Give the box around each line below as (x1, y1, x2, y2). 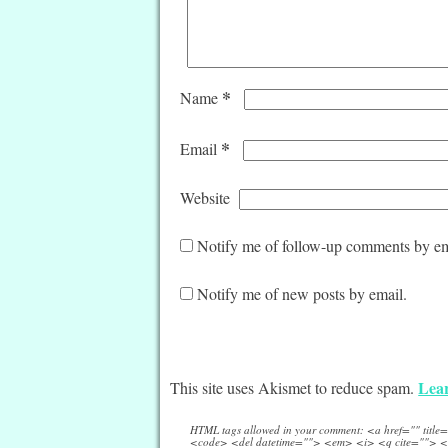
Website (180, 186, 231, 208)
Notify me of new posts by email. (197, 282, 408, 304)
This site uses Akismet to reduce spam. (170, 376, 419, 398)
